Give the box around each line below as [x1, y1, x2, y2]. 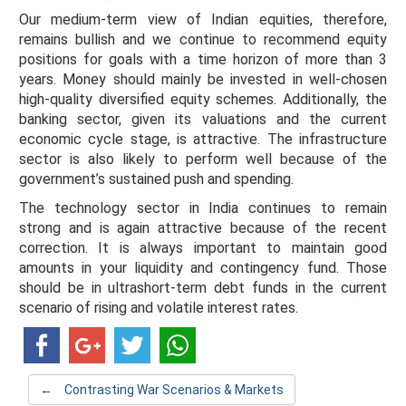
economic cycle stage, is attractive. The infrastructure [19, 130, 387, 148]
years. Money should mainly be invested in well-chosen [19, 71, 387, 88]
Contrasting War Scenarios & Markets [62, 382, 284, 397]
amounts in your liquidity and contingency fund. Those [19, 259, 387, 276]
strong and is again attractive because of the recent [19, 219, 387, 237]
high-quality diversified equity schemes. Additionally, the [19, 91, 387, 108]
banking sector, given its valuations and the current [19, 111, 387, 128]
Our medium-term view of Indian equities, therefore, [19, 11, 387, 28]
